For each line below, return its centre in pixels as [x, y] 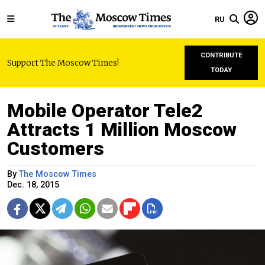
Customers [56, 148]
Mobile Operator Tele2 [105, 111]
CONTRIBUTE [221, 55]
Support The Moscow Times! [63, 63]
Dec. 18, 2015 [33, 185]
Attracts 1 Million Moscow [122, 130]
